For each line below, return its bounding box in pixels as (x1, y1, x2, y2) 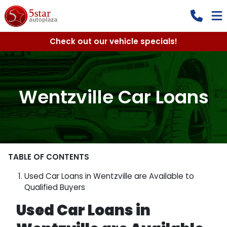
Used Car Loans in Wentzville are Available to (24, 171, 194, 181)
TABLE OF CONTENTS (8, 152, 89, 162)
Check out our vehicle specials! (50, 36, 177, 47)
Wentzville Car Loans (18, 84, 209, 110)
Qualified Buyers (24, 182, 85, 193)
